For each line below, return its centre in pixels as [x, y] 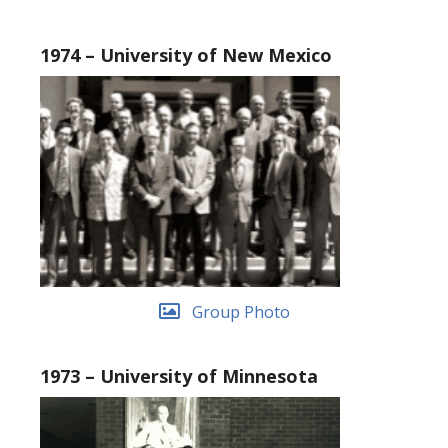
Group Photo [240, 311]
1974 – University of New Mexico [186, 55]
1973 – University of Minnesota [179, 375]
